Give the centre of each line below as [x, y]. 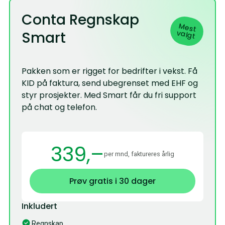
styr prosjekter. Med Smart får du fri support [109, 95]
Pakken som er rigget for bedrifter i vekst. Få [110, 71]
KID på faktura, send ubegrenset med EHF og [110, 83]
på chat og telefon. [60, 107]
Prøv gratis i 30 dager [113, 181]
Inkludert [40, 206]
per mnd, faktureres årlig [139, 154]
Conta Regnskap [81, 20]
